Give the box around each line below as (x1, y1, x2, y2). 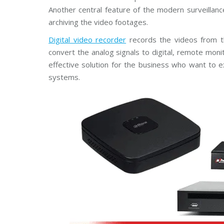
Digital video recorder (48, 34, 126, 44)
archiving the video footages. (48, 17, 148, 27)
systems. (48, 72, 80, 82)
